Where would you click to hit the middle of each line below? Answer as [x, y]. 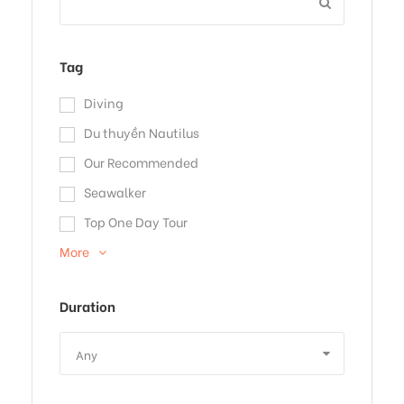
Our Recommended [141, 162]
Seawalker [115, 192]
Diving [104, 103]
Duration [87, 306]
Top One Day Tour [136, 222]
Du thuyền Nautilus [142, 133]
